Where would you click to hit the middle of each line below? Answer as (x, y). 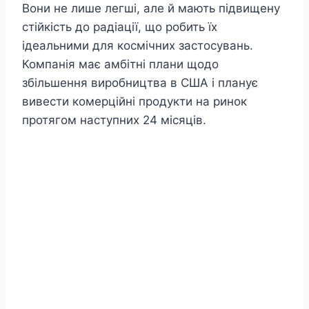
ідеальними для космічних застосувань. (138, 46)
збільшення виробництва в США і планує (140, 83)
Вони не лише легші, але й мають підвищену (151, 9)
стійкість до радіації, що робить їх (120, 27)
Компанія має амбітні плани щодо (120, 64)
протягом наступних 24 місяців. (114, 120)
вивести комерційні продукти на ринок (134, 102)
